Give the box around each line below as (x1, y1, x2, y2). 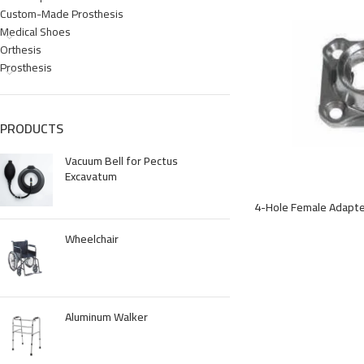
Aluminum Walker (65, 306, 148, 327)
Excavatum (65, 166, 117, 187)
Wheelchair (65, 228, 119, 249)
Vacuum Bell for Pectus (65, 150, 178, 171)
